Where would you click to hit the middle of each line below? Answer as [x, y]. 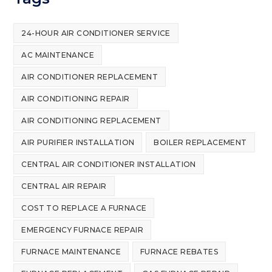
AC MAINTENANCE [58, 55]
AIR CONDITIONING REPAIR [76, 99]
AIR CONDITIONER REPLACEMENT [90, 77]
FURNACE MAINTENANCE [71, 252]
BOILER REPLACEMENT [200, 142]
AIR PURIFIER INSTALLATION [78, 142]
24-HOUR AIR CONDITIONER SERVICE [96, 33]
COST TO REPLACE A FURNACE [84, 208]
